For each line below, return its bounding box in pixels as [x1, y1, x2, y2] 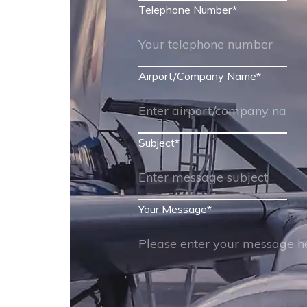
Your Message [138, 202, 207, 216]
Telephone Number [138, 3, 232, 16]
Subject [138, 136, 175, 149]
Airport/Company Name [138, 69, 256, 83]
